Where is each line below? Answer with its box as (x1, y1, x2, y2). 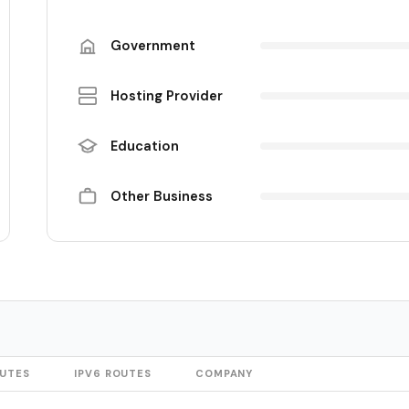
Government (110, 36, 196, 55)
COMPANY (195, 366, 254, 380)
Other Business (110, 186, 214, 205)
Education (110, 136, 180, 155)
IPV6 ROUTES (74, 366, 152, 380)
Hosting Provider (110, 86, 224, 105)
